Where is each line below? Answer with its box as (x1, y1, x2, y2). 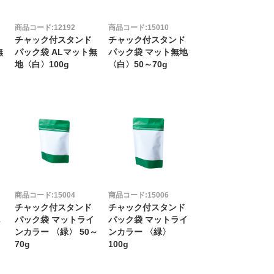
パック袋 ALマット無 (14, 48, 97, 57)
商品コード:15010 (108, 23, 169, 32)
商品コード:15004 (14, 191, 75, 200)
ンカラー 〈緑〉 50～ (14, 228, 98, 237)
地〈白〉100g (14, 60, 69, 70)
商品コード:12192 (14, 23, 75, 32)
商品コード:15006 (108, 191, 169, 200)
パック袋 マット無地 (108, 48, 188, 57)
